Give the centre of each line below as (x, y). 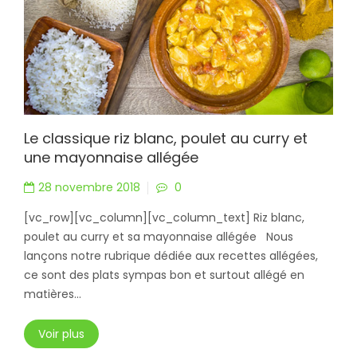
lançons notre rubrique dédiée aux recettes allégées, (171, 255)
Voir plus (61, 333)
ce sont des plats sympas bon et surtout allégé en (164, 275)
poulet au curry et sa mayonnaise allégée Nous (159, 236)
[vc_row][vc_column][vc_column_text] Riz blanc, (164, 217)
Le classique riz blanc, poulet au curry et (166, 138)
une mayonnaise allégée (111, 157)
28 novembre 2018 (89, 187)
